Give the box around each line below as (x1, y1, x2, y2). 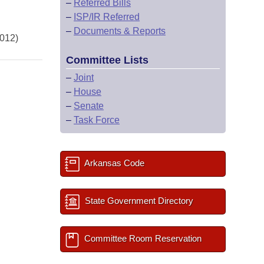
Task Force (74, 115, 120, 125)
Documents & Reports (74, 26, 166, 36)
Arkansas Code (82, 158, 144, 168)
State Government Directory (82, 196, 193, 206)
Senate (74, 101, 104, 111)
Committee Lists (66, 54, 148, 66)
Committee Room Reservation (82, 233, 202, 243)
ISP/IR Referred (74, 12, 140, 22)
